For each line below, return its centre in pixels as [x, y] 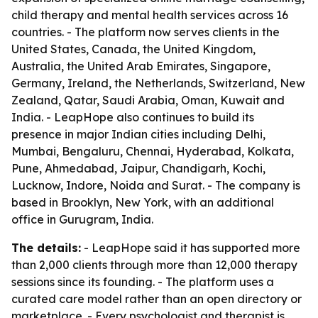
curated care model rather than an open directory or [157, 299]
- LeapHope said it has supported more [191, 248]
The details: [46, 248]
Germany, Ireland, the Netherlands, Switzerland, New [158, 83]
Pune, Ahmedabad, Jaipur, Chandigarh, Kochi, [138, 168]
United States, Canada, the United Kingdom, [133, 49]
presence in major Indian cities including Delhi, [138, 134]
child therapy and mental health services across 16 [150, 15]
